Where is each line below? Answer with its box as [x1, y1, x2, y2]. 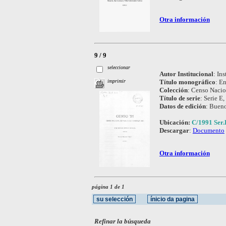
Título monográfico [159, 78, 215, 86]
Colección [159, 86, 188, 94]
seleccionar [107, 65, 131, 71]
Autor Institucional [159, 70, 213, 78]
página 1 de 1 [92, 184, 125, 190]
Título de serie [159, 94, 200, 102]
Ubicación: [159, 118, 192, 126]
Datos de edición [159, 102, 206, 110]
